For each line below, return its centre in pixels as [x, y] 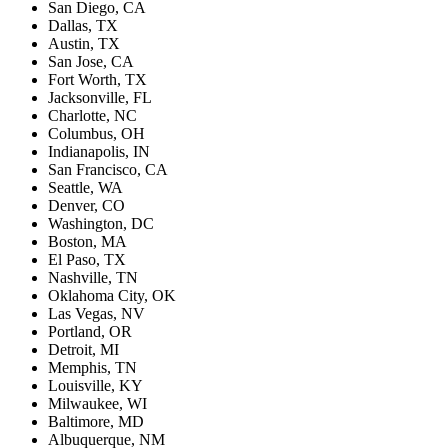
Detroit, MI [83, 349]
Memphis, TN [92, 367]
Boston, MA [87, 241]
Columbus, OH [96, 133]
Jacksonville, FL [100, 97]
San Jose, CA [91, 61]
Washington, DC [101, 223]
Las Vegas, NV [96, 313]
